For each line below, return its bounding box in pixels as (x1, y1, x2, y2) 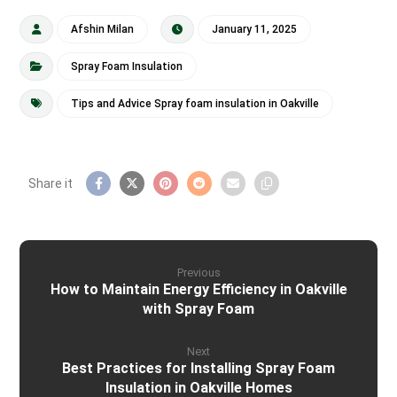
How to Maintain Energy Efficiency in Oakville (50, 281, 347, 299)
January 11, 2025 (212, 23, 298, 36)
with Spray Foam (143, 300, 254, 318)
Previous (176, 266, 221, 280)
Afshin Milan (71, 23, 135, 36)
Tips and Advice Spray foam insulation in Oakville (71, 97, 320, 111)
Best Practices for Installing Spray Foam (62, 360, 335, 378)
